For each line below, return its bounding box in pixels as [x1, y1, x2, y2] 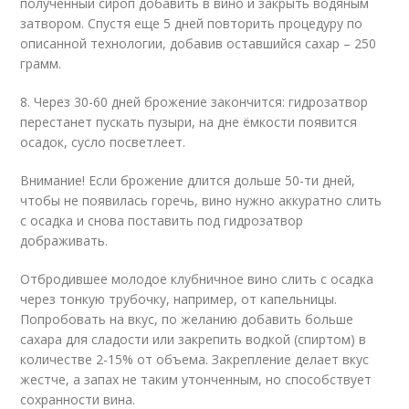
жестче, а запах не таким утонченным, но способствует [20, 371, 372, 388]
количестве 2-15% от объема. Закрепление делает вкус [20, 351, 370, 368]
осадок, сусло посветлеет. [20, 133, 186, 151]
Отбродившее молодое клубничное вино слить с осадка [20, 270, 374, 288]
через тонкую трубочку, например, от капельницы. [20, 290, 338, 308]
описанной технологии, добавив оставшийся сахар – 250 [20, 35, 377, 52]
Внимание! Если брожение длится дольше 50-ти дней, [20, 172, 356, 189]
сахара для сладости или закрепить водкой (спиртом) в [20, 330, 367, 348]
